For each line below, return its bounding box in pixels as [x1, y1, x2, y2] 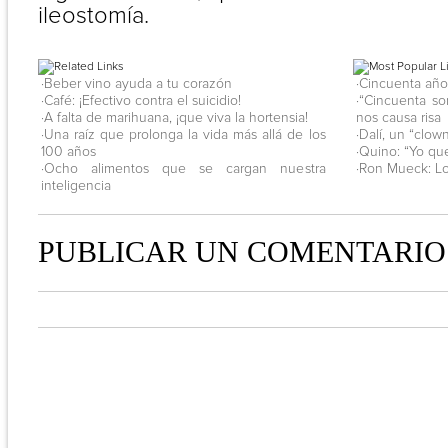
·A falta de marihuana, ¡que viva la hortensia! [40, 109, 308, 126]
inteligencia [40, 177, 111, 194]
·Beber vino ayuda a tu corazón [40, 75, 232, 92]
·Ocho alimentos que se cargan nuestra [40, 160, 326, 177]
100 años [40, 143, 96, 160]
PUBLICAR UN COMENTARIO [37, 235, 446, 268]
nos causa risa [355, 109, 441, 126]
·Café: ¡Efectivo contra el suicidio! [40, 92, 241, 109]
